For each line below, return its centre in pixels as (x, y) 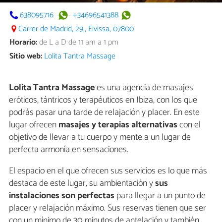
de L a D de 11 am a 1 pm (78, 43)
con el (189, 125)
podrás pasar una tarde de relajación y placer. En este (104, 113)
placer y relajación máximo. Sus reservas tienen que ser (108, 208)
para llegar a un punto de (161, 196)
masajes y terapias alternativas (118, 125)
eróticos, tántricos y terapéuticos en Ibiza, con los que (103, 100)
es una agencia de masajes (144, 88)
